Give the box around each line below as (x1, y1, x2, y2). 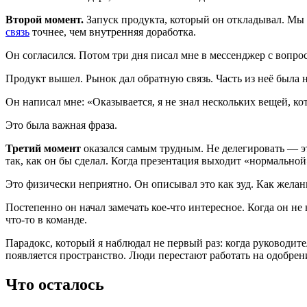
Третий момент (5, 143, 81, 155)
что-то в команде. (5, 214, 87, 226)
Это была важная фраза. (5, 119, 117, 132)
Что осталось (5, 275, 104, 294)
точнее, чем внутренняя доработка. (29, 26, 196, 38)
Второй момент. (5, 14, 84, 26)
